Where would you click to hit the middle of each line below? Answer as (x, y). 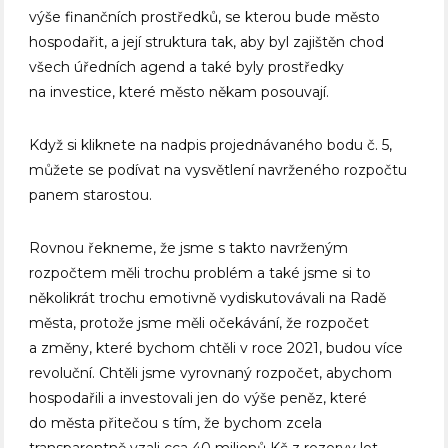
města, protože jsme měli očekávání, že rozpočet (199, 323)
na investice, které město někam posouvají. (179, 92)
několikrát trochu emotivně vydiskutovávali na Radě (208, 298)
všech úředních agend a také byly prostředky (187, 67)
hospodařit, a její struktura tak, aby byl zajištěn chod (207, 42)
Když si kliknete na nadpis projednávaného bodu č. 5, (211, 145)
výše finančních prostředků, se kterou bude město (205, 17)
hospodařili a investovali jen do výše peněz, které (198, 398)
